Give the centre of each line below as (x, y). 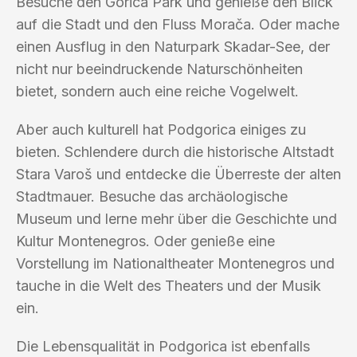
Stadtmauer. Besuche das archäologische (152, 196)
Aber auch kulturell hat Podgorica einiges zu (161, 129)
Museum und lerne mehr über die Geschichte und (177, 218)
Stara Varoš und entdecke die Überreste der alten (178, 174)
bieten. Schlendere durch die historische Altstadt (175, 151)
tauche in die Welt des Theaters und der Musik (169, 285)
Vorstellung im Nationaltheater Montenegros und (175, 263)
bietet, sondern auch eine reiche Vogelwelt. (157, 91)
